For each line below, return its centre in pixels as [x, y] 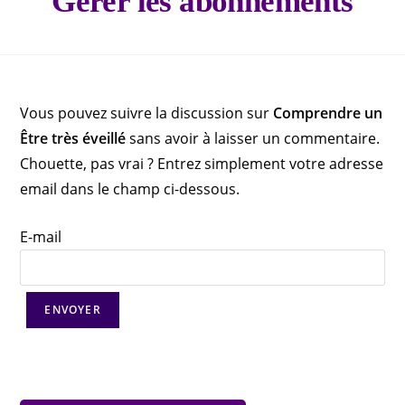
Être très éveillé [73, 138]
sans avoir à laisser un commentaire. [253, 138]
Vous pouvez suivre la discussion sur [147, 113]
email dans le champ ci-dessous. [130, 188]
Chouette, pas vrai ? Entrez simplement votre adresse [202, 163]
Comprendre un [328, 113]
